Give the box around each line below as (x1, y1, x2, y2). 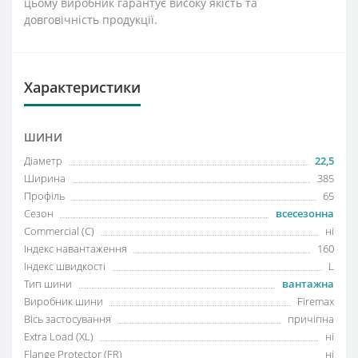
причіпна (288, 312, 334, 326)
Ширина (24, 171, 66, 185)
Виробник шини (24, 294, 103, 308)
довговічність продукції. (24, 12, 157, 27)
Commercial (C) (24, 224, 94, 238)
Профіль (24, 189, 65, 203)
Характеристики (24, 78, 141, 97)
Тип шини (24, 276, 72, 291)
